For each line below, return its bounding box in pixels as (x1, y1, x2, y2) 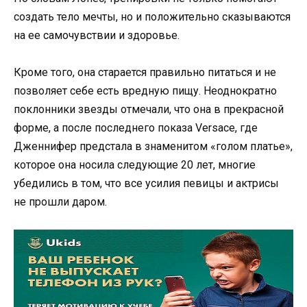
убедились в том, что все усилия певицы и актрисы (14, 177, 279, 191)
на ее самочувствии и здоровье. (14, 28, 180, 42)
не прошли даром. (14, 195, 107, 209)
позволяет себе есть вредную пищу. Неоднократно (14, 84, 277, 98)
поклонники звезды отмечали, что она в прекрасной (14, 103, 284, 116)
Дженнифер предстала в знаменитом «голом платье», (14, 140, 293, 153)
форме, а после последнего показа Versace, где (14, 121, 258, 135)
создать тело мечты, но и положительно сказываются (14, 10, 291, 23)
